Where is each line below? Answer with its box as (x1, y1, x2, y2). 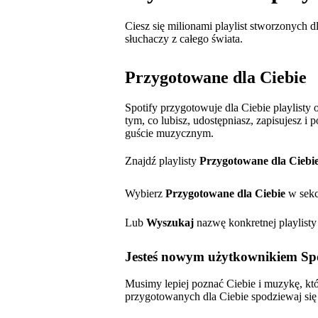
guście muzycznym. (125, 126, 214, 139)
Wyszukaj (146, 216, 194, 229)
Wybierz (125, 187, 165, 199)
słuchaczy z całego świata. (125, 32, 243, 45)
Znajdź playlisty (125, 154, 199, 167)
